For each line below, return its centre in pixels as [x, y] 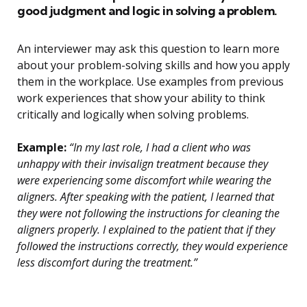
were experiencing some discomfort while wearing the [144, 181]
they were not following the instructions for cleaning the [148, 213]
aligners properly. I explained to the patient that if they [146, 230]
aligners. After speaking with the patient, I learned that [146, 197]
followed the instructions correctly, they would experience [152, 246]
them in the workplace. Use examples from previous [150, 82]
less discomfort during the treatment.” [107, 263]
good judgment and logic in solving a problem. [147, 11]
